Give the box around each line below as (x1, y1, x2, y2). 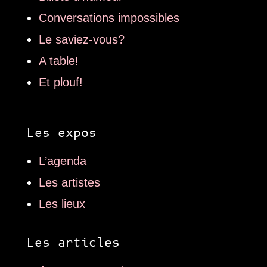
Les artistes (38, 176, 100, 190)
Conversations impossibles (38, 11, 179, 25)
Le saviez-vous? (38, 33, 125, 46)
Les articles (26, 235, 120, 252)
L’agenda (38, 154, 86, 168)
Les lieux (38, 197, 85, 211)
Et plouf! (38, 76, 83, 89)
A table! (38, 54, 79, 68)
